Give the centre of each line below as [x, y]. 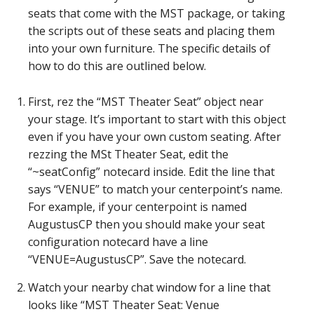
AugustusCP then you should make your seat [146, 224]
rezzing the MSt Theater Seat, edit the [128, 154]
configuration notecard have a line [118, 242]
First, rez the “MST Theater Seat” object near [146, 102]
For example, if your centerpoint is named [137, 207]
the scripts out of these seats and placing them [151, 31]
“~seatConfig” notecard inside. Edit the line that [151, 172]
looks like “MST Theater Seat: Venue [124, 305]
